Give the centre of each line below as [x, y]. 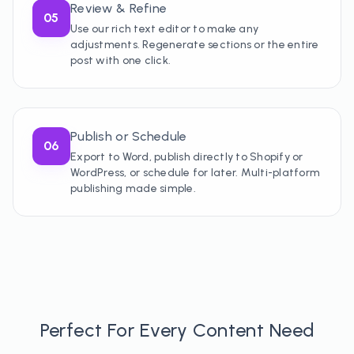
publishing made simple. [133, 188]
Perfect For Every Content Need [177, 330]
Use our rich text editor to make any [165, 29]
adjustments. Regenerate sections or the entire [195, 45]
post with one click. [121, 60]
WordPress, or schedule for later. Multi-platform [196, 173]
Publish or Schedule [129, 136]
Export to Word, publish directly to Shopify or [187, 157]
